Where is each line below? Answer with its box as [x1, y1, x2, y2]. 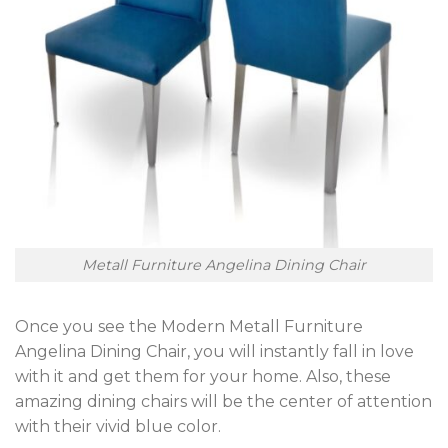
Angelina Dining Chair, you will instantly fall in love [15, 342, 414, 362]
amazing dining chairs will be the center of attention [15, 392, 432, 412]
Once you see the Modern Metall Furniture [15, 317, 363, 337]
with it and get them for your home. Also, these [15, 367, 391, 387]
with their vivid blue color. [15, 417, 221, 437]
